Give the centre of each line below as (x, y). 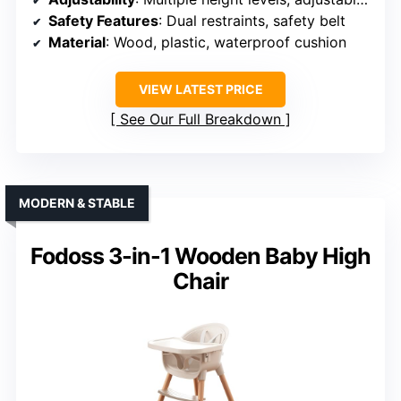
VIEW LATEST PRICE (200, 90)
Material (77, 43)
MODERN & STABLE (77, 203)
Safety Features (103, 21)
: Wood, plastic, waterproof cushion (226, 43)
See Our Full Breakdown (200, 119)
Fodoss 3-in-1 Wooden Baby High (200, 256)
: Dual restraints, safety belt (252, 21)
